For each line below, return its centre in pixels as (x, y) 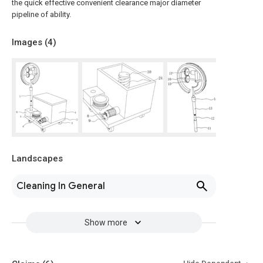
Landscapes (37, 159)
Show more (106, 222)
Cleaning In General (61, 186)
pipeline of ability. (41, 14)
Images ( (30, 42)
